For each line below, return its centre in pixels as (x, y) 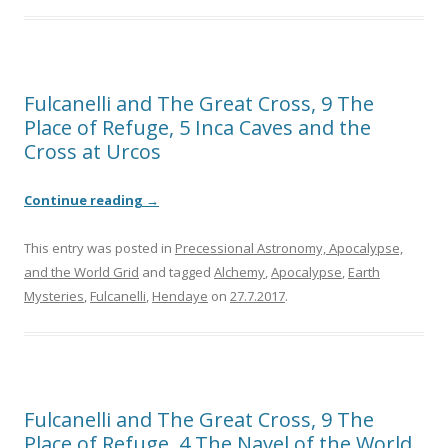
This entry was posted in (99, 248)
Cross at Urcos (92, 152)
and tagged (176, 272)
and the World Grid (81, 272)
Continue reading (85, 200)
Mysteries (54, 296)
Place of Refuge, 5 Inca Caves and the (197, 128)
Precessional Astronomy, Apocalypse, (289, 248)
